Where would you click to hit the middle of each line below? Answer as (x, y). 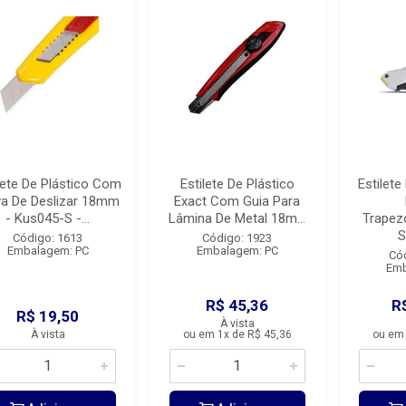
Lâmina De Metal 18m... (237, 218)
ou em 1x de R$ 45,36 (237, 334)
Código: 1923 (237, 238)
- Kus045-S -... (48, 218)
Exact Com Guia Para (237, 201)
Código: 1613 (48, 238)
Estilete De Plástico (237, 184)
